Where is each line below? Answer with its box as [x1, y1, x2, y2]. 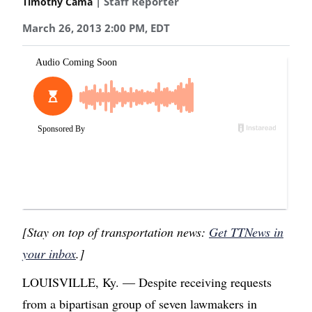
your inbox [22, 245, 76, 263]
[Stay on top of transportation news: [22, 224, 209, 241]
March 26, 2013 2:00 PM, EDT [22, 20, 170, 36]
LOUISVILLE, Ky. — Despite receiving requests [22, 274, 272, 291]
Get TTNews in [209, 224, 283, 241]
